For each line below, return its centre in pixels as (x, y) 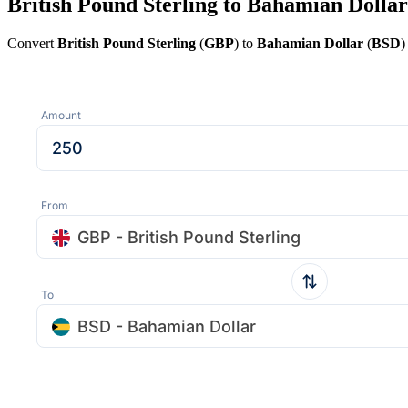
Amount (61, 115)
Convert (32, 43)
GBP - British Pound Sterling (189, 237)
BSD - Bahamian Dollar (167, 326)
